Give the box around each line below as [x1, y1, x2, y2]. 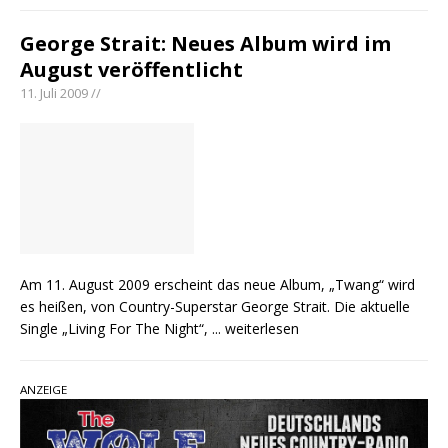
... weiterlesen [212, 319, 299, 339]
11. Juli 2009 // [20, 84, 101, 103]
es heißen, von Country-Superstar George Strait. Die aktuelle [20, 297, 410, 317]
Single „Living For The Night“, [20, 319, 212, 339]
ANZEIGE [20, 382, 67, 398]
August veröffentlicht [20, 56, 243, 84]
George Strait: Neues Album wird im [20, 30, 391, 58]
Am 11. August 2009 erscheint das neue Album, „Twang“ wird [20, 275, 415, 295]
